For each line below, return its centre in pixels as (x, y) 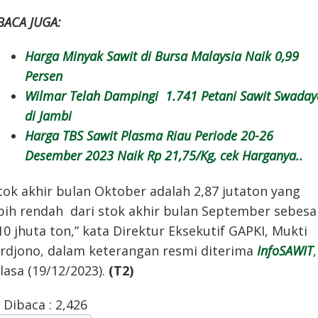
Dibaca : (28, 304)
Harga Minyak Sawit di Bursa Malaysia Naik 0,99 (162, 56)
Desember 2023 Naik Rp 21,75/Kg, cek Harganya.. (164, 156)
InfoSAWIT (285, 250)
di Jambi (48, 116)
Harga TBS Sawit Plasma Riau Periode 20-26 (149, 136)
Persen (44, 76)
